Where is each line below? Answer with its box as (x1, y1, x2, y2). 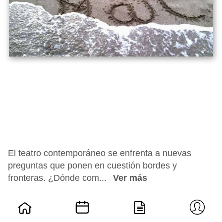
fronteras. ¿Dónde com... (8, 173, 109, 183)
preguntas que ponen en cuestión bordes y (8, 161, 177, 170)
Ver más (113, 173, 147, 183)
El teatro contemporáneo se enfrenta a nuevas (8, 148, 191, 158)
